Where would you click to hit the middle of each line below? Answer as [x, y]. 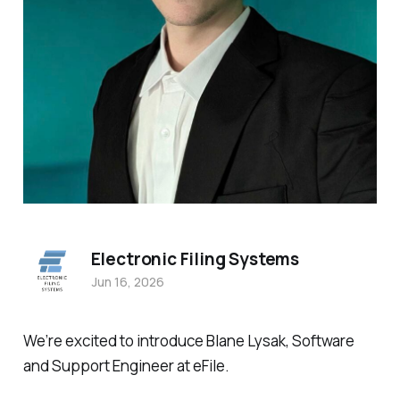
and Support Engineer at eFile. [126, 366]
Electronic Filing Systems [195, 258]
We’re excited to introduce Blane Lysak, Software [188, 341]
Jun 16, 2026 [127, 281]
